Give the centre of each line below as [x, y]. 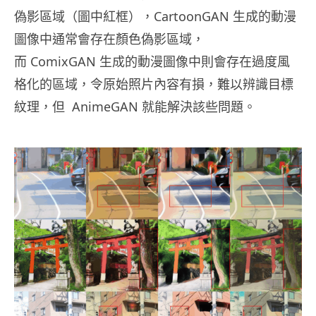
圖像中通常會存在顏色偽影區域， [109, 38]
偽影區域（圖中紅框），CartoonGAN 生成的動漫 [155, 16]
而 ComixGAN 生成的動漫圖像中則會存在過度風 [152, 61]
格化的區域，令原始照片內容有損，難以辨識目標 [154, 84]
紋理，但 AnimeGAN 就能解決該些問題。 [135, 106]
